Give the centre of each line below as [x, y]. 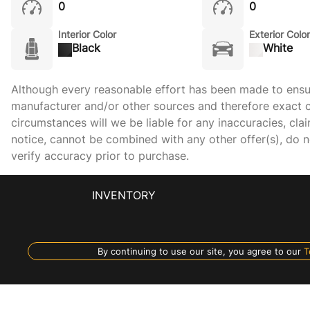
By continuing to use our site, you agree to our [199, 251]
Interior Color [87, 34]
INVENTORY [124, 195]
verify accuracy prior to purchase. [100, 156]
